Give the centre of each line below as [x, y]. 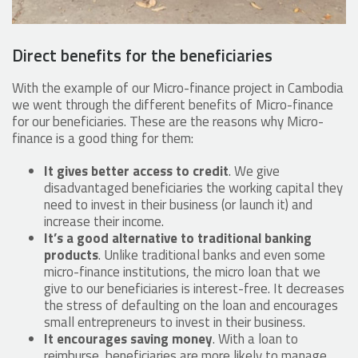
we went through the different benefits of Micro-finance [173, 105]
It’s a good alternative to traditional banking [178, 239]
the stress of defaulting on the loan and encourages [191, 306]
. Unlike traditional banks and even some [212, 255]
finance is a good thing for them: [103, 139]
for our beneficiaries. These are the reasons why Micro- [168, 122]
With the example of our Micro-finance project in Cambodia [178, 88]
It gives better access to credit [136, 171]
